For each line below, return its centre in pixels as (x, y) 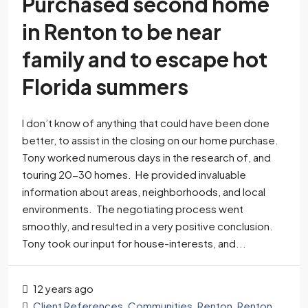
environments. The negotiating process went (133, 208)
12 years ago (62, 288)
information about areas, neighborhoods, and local (144, 191)
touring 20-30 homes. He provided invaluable (134, 174)
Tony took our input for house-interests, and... (134, 243)
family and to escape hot (145, 59)
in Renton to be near (122, 31)
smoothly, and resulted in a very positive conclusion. (147, 225)
